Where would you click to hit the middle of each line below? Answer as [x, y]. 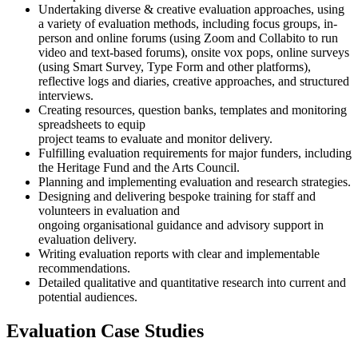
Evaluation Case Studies [105, 331]
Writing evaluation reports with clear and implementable [179, 254]
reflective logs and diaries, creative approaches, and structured [194, 82]
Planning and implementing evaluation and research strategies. [195, 182]
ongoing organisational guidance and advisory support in [181, 225]
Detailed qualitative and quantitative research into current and [192, 283]
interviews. [66, 96]
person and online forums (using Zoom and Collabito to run [188, 38]
